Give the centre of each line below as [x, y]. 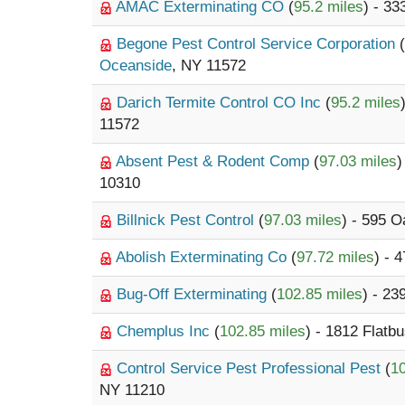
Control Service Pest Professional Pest [251, 368]
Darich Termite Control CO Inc [221, 103]
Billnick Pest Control [188, 220]
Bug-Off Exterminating [194, 294]
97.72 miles [335, 257]
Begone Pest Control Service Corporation [258, 44]
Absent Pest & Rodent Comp [215, 161]
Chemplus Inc [165, 331]
